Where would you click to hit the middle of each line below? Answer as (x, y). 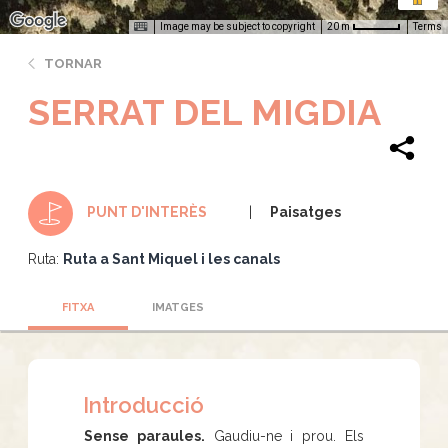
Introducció (143, 404)
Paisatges (305, 211)
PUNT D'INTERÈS (147, 211)
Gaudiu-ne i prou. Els (284, 435)
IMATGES (178, 307)
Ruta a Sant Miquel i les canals (171, 258)
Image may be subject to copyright (237, 26)
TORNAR (73, 63)
